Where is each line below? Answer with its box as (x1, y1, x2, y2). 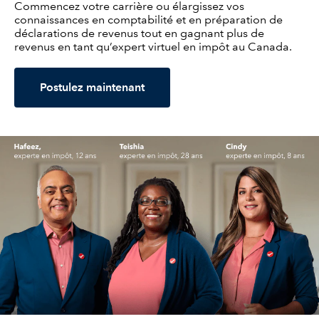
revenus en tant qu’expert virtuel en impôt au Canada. (14, 39, 292, 53)
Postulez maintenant (40, 80, 145, 95)
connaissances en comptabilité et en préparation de (14, 12, 283, 26)
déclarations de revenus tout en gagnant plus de (14, 26, 264, 40)
